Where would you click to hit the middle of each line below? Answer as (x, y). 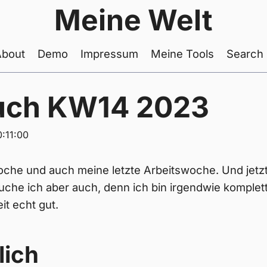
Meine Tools (182, 54)
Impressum (109, 54)
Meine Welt (133, 20)
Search (245, 54)
